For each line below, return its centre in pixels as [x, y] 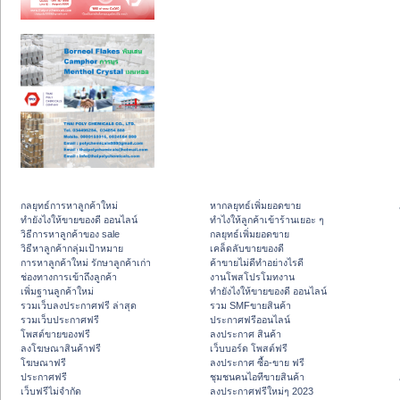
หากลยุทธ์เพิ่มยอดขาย [255, 206]
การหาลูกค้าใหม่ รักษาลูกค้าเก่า [86, 263]
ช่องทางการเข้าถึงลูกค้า [69, 277]
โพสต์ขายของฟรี [55, 334]
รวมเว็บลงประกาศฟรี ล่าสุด [79, 306]
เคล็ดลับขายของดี [247, 249]
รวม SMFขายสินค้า [250, 306]
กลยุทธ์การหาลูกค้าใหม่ [69, 206]
